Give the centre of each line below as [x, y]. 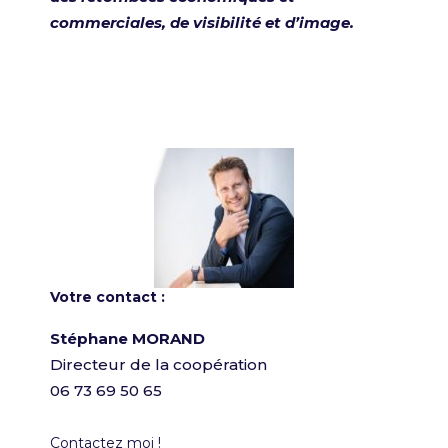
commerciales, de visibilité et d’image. [202, 22]
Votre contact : [129, 296]
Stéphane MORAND [127, 338]
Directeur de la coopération [158, 364]
